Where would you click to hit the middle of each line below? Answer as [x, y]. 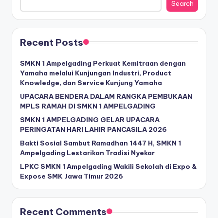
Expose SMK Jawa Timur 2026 [72, 176]
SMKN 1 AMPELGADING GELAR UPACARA [90, 120]
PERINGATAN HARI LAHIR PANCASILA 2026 [93, 130]
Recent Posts [52, 43]
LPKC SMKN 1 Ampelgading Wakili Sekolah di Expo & [109, 167]
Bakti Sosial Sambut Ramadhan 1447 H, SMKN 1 [100, 143]
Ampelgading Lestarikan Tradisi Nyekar [87, 153]
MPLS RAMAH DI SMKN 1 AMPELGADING [88, 106]
